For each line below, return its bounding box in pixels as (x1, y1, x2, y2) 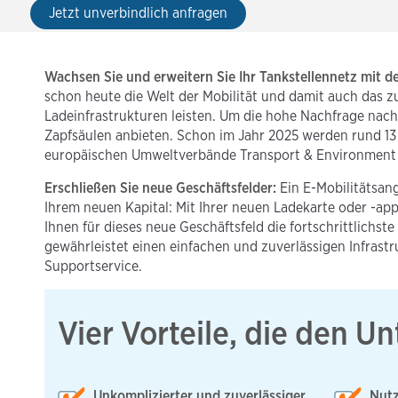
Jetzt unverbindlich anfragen (49, 4, 227, 21)
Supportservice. (44, 257, 142, 275)
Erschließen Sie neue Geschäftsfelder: (44, 179, 280, 196)
